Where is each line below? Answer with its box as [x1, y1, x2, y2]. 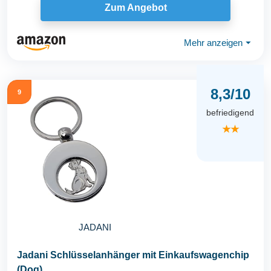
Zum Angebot [104, 2, 167, 13]
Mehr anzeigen [184, 38, 243, 48]
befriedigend [206, 107, 254, 117]
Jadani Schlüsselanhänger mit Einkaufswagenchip [17, 249, 249, 260]
